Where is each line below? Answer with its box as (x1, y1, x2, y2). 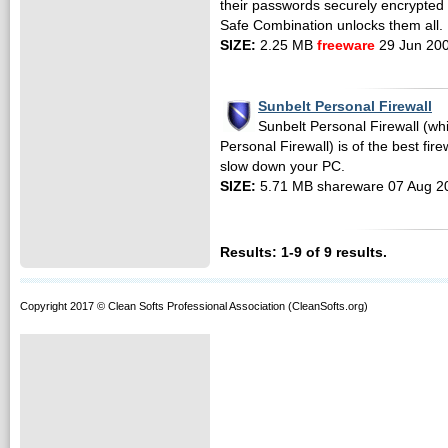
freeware (317, 38, 375, 53)
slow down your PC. (220, 159, 345, 174)
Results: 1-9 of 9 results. (220, 245, 387, 260)
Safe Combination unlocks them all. (220, 18, 443, 33)
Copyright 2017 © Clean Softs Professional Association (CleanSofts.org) (20, 300, 368, 312)
